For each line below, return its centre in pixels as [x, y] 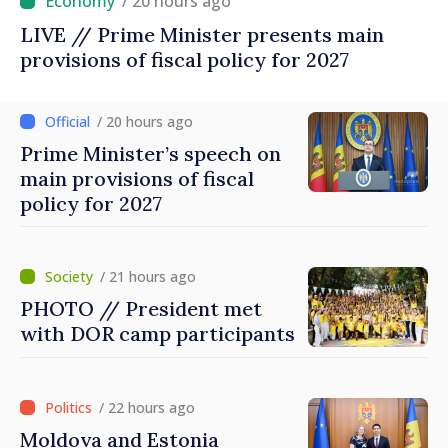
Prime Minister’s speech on [150, 154]
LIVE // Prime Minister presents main [202, 35]
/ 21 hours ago [148, 277]
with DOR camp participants [157, 334]
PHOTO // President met [141, 309]
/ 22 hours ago [147, 408]
